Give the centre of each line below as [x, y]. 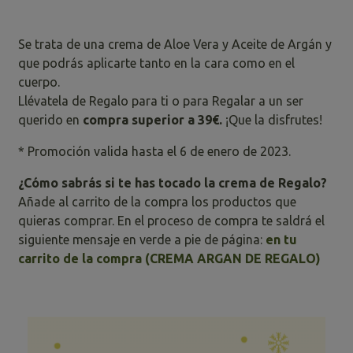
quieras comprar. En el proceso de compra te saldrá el [172, 220]
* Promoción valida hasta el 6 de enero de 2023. [155, 151]
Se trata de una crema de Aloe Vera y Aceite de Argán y [175, 44]
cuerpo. [39, 82]
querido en [51, 119]
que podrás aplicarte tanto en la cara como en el [157, 63]
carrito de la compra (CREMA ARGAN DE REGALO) [170, 258]
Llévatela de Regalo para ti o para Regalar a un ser [161, 100]
